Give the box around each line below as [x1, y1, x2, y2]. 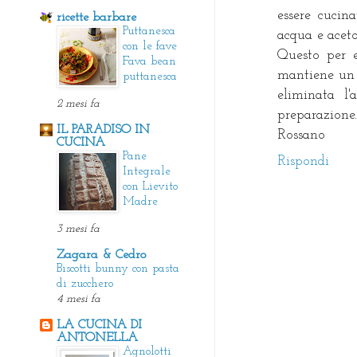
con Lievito [123, 180, 178, 193]
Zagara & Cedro [57, 248, 146, 261]
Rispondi [277, 154, 329, 168]
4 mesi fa [57, 292, 100, 305]
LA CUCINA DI [57, 318, 142, 331]
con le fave [123, 40, 177, 53]
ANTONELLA [57, 331, 138, 344]
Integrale [123, 165, 171, 178]
